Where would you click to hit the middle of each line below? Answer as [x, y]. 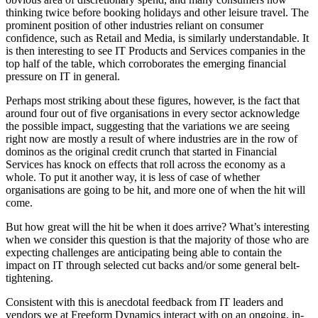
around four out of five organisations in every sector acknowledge [153, 113]
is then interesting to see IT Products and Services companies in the [155, 51]
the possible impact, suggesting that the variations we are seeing [148, 126]
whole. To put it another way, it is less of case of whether [133, 177]
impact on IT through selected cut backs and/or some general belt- [153, 265]
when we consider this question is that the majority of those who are [157, 240]
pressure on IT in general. [63, 76]
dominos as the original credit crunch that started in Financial [141, 152]
